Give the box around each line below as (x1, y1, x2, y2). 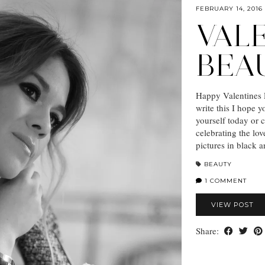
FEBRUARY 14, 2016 (196, 4, 263, 12)
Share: (196, 224, 221, 237)
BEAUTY (204, 160, 232, 168)
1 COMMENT (202, 176, 247, 185)
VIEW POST (211, 200, 254, 209)
